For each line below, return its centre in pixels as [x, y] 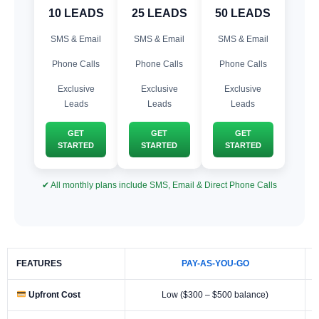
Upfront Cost [53, 294]
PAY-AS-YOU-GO [215, 263]
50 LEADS [243, 13]
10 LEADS [76, 13]
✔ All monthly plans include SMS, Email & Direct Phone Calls [159, 185]
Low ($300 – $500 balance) [215, 294]
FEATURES [39, 263]
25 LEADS [159, 13]
